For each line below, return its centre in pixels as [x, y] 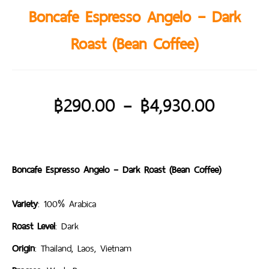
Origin [23, 248]
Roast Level [34, 226]
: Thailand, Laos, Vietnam [83, 248]
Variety [25, 204]
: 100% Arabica [67, 204]
